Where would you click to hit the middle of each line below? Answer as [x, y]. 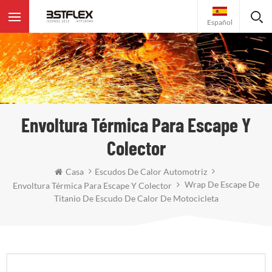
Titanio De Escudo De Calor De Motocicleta [136, 198]
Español [220, 22]
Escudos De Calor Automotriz [151, 172]
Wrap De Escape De [221, 185]
